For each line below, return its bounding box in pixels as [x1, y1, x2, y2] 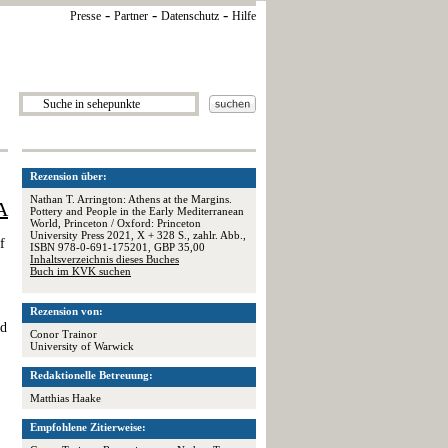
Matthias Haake [30, 392, 101, 404]
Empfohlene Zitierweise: [30, 421, 146, 433]
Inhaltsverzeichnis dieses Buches [30, 253, 179, 265]
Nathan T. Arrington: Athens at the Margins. [30, 193, 232, 205]
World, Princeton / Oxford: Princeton [30, 217, 201, 229]
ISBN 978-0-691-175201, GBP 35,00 [30, 241, 205, 253]
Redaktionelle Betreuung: [30, 369, 153, 381]
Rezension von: [30, 305, 103, 317]
